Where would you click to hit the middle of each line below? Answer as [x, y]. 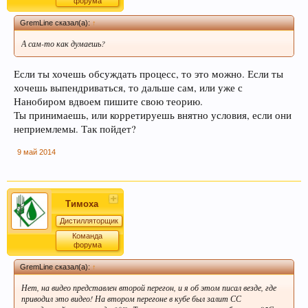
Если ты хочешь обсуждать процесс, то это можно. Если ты [148, 74]
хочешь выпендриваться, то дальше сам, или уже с [128, 87]
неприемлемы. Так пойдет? [75, 129]
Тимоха [82, 203]
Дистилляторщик [89, 220]
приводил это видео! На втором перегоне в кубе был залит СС [131, 298]
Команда [87, 235]
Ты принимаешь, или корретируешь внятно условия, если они [153, 115]
